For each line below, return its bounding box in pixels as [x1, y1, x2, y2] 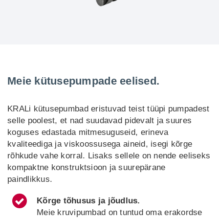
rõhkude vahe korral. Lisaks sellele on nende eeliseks [7, 151, 211, 160]
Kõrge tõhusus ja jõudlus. [37, 196, 140, 205]
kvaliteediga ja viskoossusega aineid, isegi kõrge [7, 139, 193, 149]
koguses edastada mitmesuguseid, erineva [7, 128, 169, 137]
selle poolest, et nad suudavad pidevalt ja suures [7, 116, 192, 125]
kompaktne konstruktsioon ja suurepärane [7, 163, 166, 172]
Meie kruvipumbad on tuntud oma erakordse [37, 208, 202, 217]
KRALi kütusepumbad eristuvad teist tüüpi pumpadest [7, 104, 210, 113]
